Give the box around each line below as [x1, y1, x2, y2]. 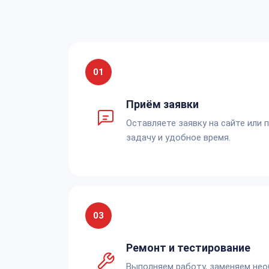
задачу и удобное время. [126, 131, 231, 143]
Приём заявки [126, 97, 199, 110]
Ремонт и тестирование [126, 241, 250, 254]
